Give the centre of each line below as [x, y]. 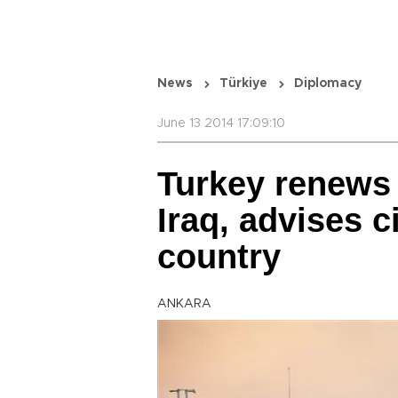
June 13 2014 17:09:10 [221, 123]
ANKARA [184, 304]
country [219, 257]
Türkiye [243, 84]
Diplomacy [328, 84]
